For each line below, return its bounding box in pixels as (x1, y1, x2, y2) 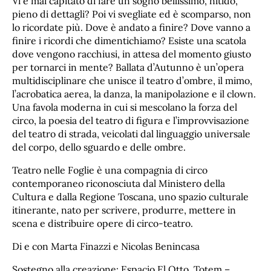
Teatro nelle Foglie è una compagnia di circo (12, 163, 207, 176)
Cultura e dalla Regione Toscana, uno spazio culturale (12, 190, 249, 203)
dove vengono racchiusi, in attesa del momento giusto (12, 48, 251, 60)
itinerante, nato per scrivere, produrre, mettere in (12, 203, 236, 216)
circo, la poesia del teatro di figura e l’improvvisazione (12, 114, 249, 127)
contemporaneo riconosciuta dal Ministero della (12, 177, 225, 189)
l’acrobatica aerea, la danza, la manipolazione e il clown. (12, 88, 256, 100)
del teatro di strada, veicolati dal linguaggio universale (12, 128, 250, 140)
